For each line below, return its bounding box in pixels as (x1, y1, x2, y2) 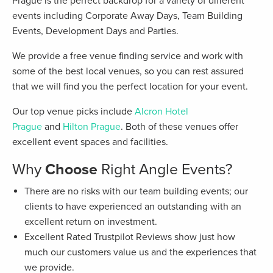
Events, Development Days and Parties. (12, 25, 179, 38)
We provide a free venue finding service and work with (12, 50, 243, 63)
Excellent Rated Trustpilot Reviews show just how (24, 231, 235, 244)
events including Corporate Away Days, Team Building (12, 10, 243, 23)
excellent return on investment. (24, 216, 157, 229)
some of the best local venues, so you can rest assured (12, 65, 244, 78)
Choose (45, 160, 97, 179)
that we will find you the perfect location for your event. (12, 80, 248, 93)
